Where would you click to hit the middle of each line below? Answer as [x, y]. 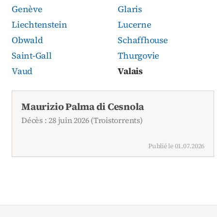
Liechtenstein [39, 24]
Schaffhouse [143, 40]
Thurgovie [139, 55]
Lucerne [135, 24]
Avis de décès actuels [49, 96]
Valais [130, 71]
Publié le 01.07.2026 [177, 146]
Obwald [27, 40]
